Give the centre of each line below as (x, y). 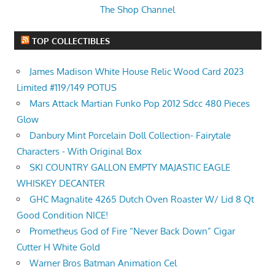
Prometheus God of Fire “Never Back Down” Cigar (132, 231)
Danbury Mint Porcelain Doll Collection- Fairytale (130, 135)
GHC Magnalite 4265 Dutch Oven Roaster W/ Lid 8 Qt (142, 199)
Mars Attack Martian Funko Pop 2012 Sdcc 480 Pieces (140, 103)
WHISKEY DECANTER (61, 183)
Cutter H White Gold (58, 247)
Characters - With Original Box (79, 151)
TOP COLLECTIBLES (71, 41)
